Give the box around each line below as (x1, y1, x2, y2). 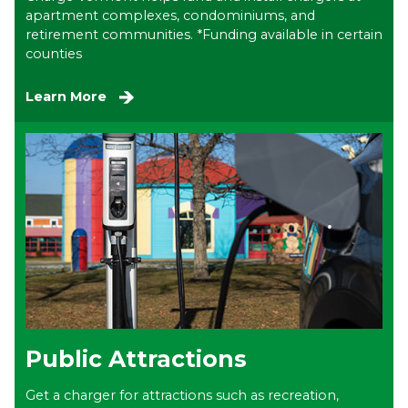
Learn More (25, 87, 107, 105)
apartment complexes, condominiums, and (25, 6, 315, 24)
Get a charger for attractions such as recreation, (25, 387, 339, 404)
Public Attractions (25, 345, 247, 373)
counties (25, 45, 82, 62)
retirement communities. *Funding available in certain (25, 25, 382, 43)
